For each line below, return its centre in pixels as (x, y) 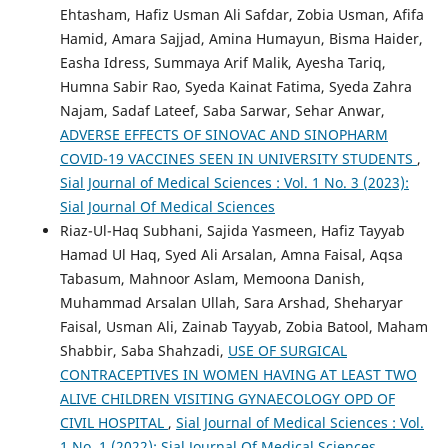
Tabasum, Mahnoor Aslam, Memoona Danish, (212, 278)
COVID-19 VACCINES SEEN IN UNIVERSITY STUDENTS (238, 158)
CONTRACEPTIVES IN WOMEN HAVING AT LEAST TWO (238, 374)
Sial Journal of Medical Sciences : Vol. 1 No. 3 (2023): (234, 182)
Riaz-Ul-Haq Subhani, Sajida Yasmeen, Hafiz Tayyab (232, 230)
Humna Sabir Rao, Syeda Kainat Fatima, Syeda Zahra (235, 86)
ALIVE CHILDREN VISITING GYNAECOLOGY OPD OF (227, 398)
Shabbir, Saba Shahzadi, (143, 350)
